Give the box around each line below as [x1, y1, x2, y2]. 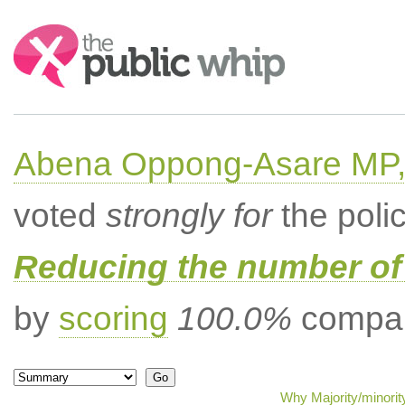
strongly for [105, 197, 272, 234]
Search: [13, 25, 63, 41]
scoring [58, 300, 168, 337]
